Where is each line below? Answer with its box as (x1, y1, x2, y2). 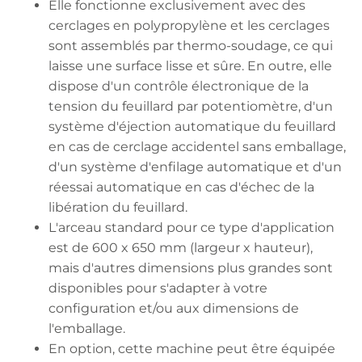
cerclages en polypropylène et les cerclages (48, 18, 330, 33)
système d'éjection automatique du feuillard (48, 119, 336, 134)
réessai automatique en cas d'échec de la (48, 179, 314, 195)
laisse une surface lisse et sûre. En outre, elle (48, 58, 332, 74)
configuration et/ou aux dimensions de (48, 301, 299, 316)
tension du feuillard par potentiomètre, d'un (48, 99, 333, 114)
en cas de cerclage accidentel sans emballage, (48, 139, 346, 154)
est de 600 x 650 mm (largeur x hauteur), (48, 240, 313, 255)
